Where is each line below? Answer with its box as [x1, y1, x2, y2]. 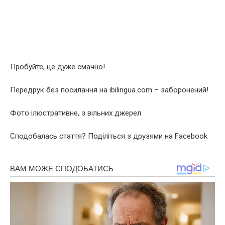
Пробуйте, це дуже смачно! [10, 62, 105, 71]
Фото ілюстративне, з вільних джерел [10, 108, 141, 118]
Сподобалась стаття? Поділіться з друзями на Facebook [10, 131, 207, 141]
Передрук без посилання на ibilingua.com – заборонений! [10, 85, 208, 94]
